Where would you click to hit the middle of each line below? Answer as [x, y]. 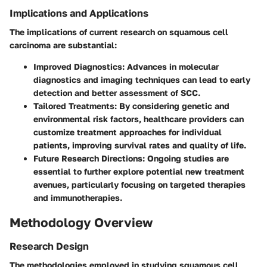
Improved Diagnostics [78, 67]
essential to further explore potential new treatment [139, 172]
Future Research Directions [88, 159]
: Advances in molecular [170, 67]
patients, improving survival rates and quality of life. [140, 145]
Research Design [49, 246]
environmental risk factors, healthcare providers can [139, 119]
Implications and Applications [79, 13]
